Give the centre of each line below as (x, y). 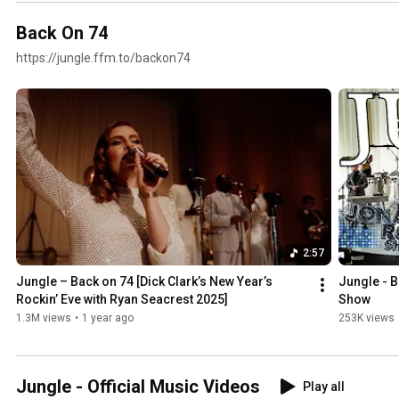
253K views (366, 318)
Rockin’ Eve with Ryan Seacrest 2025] (122, 300)
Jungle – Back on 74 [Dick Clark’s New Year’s (144, 282)
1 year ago (108, 318)
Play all (324, 387)
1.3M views (44, 318)
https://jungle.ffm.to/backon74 (103, 58)
